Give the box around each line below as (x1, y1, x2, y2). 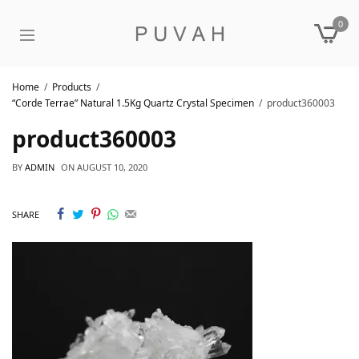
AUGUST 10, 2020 (77, 161, 147, 173)
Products (52, 80, 91, 94)
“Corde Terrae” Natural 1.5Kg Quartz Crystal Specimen (12, 96, 254, 110)
